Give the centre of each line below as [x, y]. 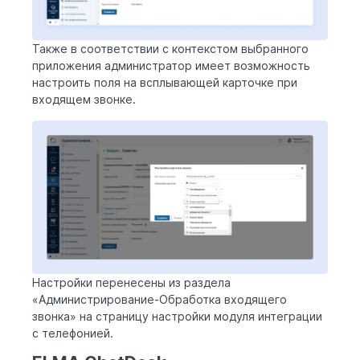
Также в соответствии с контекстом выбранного [170, 48]
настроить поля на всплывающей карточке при [165, 82]
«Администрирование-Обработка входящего [160, 300]
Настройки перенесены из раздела [131, 283]
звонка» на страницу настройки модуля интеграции [177, 317]
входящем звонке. [86, 99]
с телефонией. [73, 333]
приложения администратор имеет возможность [171, 65]
